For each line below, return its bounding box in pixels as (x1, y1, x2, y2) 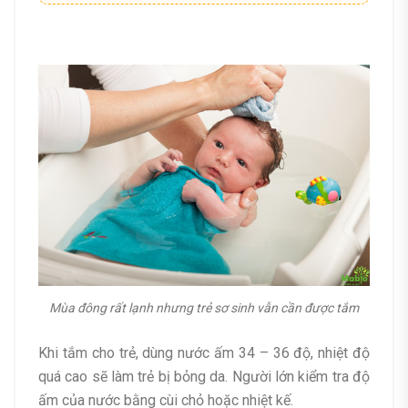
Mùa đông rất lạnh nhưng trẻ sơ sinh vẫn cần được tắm (49, 301, 359, 316)
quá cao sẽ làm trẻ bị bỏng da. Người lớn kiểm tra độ (38, 368, 370, 386)
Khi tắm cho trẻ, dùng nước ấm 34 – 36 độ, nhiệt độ (38, 344, 370, 362)
